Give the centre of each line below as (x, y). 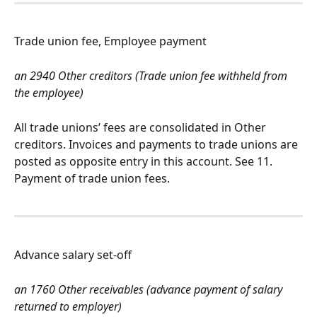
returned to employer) (68, 306)
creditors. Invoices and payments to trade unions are (157, 144)
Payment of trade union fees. (92, 178)
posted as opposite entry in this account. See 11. (145, 161)
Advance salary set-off (73, 254)
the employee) (49, 93)
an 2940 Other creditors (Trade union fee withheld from (152, 76)
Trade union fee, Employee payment (110, 41)
